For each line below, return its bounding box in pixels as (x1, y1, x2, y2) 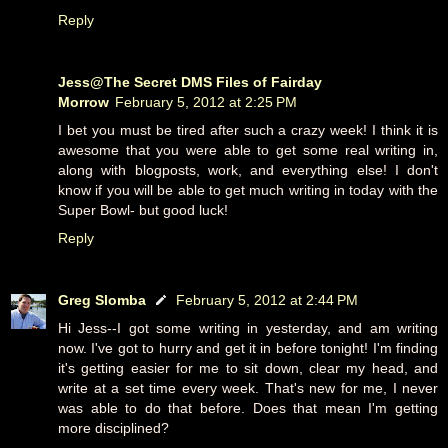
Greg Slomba (58, 291, 146, 308)
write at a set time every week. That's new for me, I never (58, 379, 438, 396)
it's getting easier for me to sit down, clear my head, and (58, 359, 438, 376)
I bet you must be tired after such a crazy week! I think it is (58, 121, 438, 138)
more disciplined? (58, 419, 169, 436)
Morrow (58, 93, 109, 110)
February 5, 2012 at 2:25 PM (115, 93, 297, 110)
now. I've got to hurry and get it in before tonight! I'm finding (58, 339, 438, 356)
